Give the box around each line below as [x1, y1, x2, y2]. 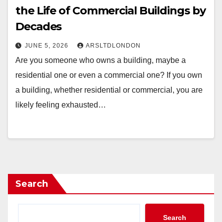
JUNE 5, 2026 [25, 42, 70, 49]
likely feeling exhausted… [15, 101, 106, 109]
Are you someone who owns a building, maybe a [15, 56, 186, 64]
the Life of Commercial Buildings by [15, 4, 206, 17]
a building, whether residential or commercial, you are [15, 86, 203, 94]
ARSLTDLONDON [86, 42, 141, 49]
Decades [15, 20, 62, 33]
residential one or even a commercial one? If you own [15, 71, 202, 79]
